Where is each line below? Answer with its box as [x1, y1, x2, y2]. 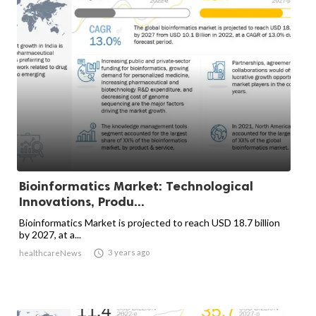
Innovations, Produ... [19, 194, 145, 210]
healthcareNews [19, 248, 82, 258]
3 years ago [108, 248, 150, 257]
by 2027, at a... [19, 229, 81, 241]
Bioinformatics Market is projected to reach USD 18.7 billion [19, 217, 280, 229]
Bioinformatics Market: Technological [19, 178, 253, 195]
